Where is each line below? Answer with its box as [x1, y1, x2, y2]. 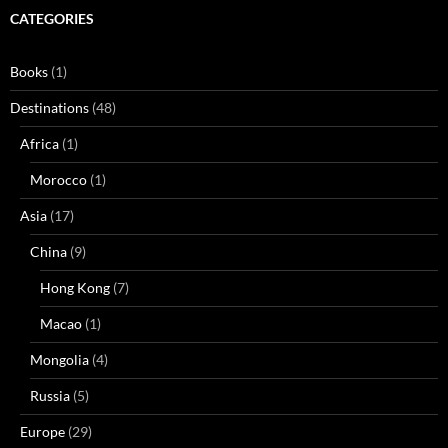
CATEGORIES [10, 10, 94, 27]
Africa [20, 135, 59, 152]
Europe [20, 423, 65, 440]
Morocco [30, 171, 87, 188]
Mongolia [30, 351, 89, 368]
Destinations [10, 99, 89, 116]
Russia [30, 387, 70, 404]
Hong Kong [40, 279, 110, 296]
